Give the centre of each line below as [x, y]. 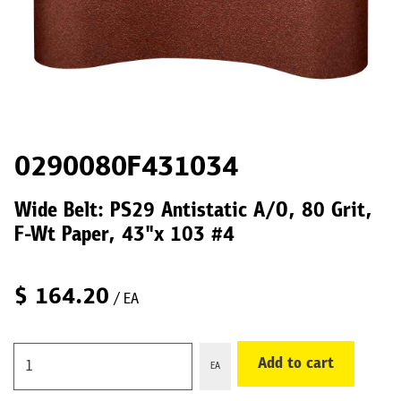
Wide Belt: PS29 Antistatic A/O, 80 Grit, [193, 212]
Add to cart [296, 364]
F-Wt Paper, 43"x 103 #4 [124, 236]
